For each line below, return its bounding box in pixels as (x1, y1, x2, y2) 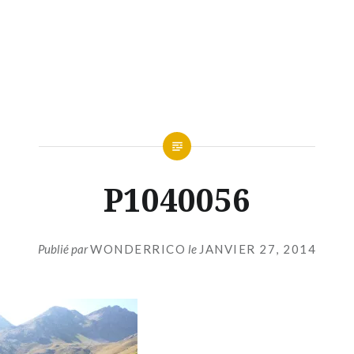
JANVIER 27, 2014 (199, 241, 316, 256)
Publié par (38, 241, 90, 256)
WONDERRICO (90, 241, 186, 256)
